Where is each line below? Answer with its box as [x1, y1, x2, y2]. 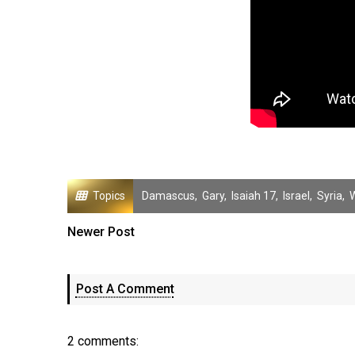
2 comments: [67, 334, 139, 349]
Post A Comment [75, 281, 174, 296]
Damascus [141, 189, 195, 202]
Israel [282, 189, 310, 202]
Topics [92, 189, 125, 202]
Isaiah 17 [231, 189, 276, 202]
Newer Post [67, 224, 135, 239]
